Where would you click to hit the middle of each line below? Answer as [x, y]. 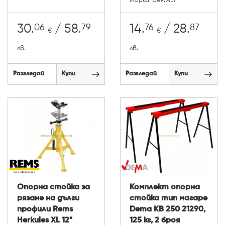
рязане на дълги [48, 198]
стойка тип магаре [168, 198]
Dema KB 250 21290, [167, 209]
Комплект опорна [165, 187]
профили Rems [45, 209]
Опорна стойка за [53, 187]
